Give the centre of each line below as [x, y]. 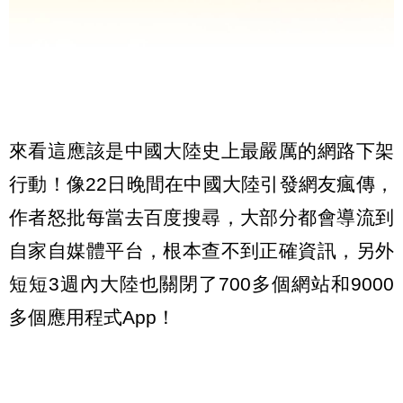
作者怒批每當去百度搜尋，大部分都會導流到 [201, 218]
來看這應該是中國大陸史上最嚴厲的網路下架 [201, 151]
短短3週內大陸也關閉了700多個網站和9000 [201, 284]
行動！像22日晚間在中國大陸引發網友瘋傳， [201, 184]
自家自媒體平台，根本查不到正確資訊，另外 [201, 251]
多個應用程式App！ [92, 318]
